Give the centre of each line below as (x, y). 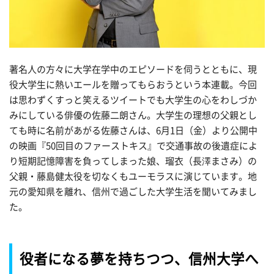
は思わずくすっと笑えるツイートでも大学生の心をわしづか (133, 100)
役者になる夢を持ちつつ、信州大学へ (139, 259)
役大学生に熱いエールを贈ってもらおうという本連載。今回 (133, 84)
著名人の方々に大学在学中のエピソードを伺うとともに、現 (133, 69)
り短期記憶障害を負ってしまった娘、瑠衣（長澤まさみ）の (133, 161)
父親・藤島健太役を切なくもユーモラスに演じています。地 (133, 176)
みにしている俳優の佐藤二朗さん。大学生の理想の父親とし (133, 115)
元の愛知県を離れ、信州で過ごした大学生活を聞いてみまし (133, 191)
